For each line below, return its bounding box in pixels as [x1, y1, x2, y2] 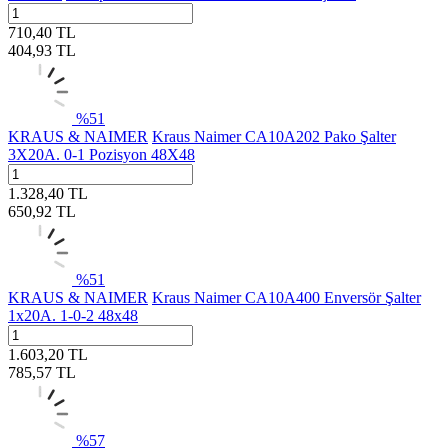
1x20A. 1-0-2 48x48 [8, 306, 138, 324]
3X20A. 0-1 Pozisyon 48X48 [8, 145, 195, 163]
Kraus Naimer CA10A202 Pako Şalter [152, 127, 396, 145]
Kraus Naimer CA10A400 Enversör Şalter [152, 288, 421, 306]
